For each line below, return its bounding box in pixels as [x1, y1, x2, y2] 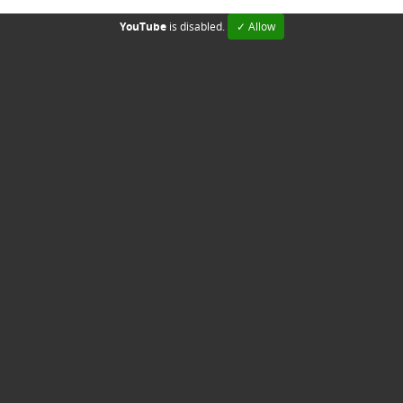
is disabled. [166, 18, 228, 34]
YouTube [119, 18, 166, 34]
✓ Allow [236, 18, 275, 34]
